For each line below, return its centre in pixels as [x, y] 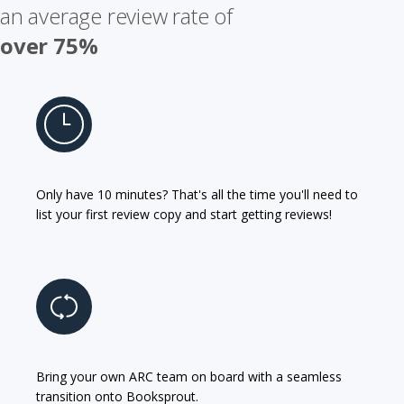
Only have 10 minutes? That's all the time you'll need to [197, 195]
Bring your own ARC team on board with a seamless [189, 377]
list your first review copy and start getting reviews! [184, 215]
